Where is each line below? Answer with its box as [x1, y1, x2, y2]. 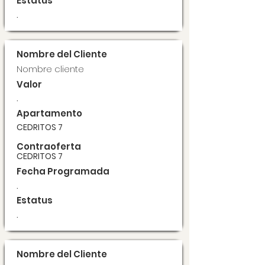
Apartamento [17, 107, 82, 119]
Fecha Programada [17, 165, 109, 177]
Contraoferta [17, 140, 81, 153]
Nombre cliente [17, 63, 84, 75]
